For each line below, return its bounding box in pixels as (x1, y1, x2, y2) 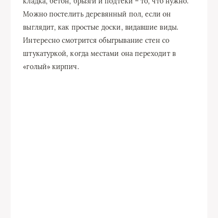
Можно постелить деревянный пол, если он (23, 9, 171, 18)
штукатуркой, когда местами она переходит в (23, 49, 176, 58)
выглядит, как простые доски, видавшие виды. (23, 22, 178, 32)
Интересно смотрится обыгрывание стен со (23, 36, 170, 45)
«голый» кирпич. (23, 62, 79, 71)
